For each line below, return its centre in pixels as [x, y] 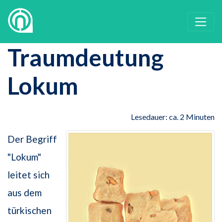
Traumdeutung [85, 57]
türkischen [29, 211]
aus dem [25, 193]
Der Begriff [32, 139]
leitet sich [28, 175]
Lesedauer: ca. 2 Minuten [173, 117]
